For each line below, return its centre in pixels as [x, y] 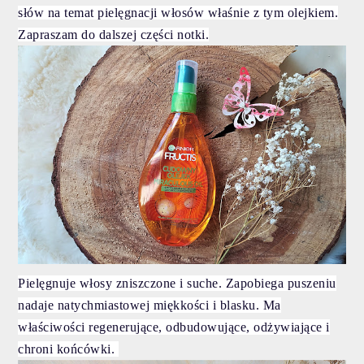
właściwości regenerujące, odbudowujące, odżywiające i [174, 327]
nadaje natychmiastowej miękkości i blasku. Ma [149, 305]
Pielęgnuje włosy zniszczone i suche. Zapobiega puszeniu [177, 283]
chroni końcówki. [68, 349]
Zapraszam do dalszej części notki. [114, 35]
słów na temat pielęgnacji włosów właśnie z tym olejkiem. [178, 13]
